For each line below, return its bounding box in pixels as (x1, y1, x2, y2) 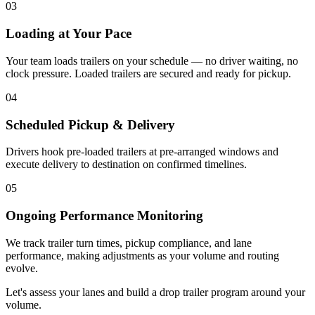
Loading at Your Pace (6, 26, 131, 41)
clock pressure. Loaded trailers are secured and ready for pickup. (6, 67, 291, 79)
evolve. (6, 262, 38, 274)
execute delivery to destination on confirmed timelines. (6, 158, 247, 171)
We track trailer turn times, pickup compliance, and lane (6, 236, 252, 249)
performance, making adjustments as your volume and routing (6, 249, 279, 262)
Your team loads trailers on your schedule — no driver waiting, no (6, 54, 298, 67)
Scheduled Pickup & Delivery (6, 117, 175, 132)
